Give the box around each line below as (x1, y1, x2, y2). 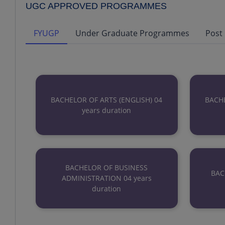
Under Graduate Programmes (75, 27, 189, 39)
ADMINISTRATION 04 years (61, 173, 152, 183)
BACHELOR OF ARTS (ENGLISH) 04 (51, 94, 163, 104)
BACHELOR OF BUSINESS (65, 163, 148, 173)
